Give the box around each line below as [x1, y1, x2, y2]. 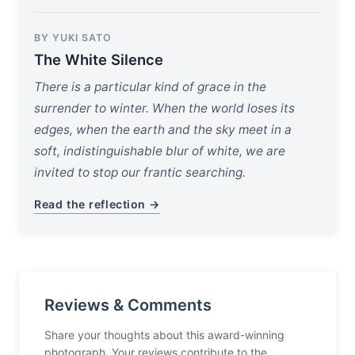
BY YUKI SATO [34, 32, 113, 44]
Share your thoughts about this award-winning [44, 328, 284, 342]
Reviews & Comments [44, 296, 212, 315]
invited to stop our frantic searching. [34, 165, 246, 181]
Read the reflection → [34, 197, 161, 212]
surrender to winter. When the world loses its [34, 101, 296, 116]
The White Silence [34, 50, 164, 68]
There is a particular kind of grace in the [34, 79, 267, 95]
